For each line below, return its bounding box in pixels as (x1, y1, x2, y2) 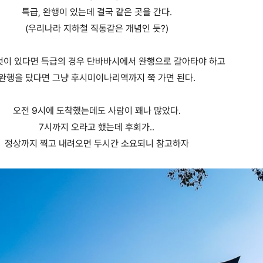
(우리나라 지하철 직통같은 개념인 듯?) (25, 23, 168, 35)
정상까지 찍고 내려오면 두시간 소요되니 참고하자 (4, 138, 189, 150)
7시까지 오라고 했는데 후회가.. (39, 122, 155, 133)
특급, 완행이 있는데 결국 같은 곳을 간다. (21, 6, 172, 18)
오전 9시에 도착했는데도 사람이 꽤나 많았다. (12, 105, 181, 117)
